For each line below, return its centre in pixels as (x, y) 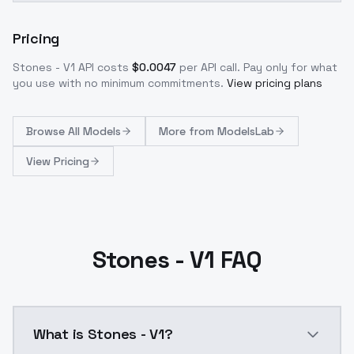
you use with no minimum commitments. (118, 83)
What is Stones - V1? (103, 334)
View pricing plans (275, 83)
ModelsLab (246, 131)
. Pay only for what (287, 67)
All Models (94, 131)
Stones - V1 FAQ (177, 260)
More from (188, 131)
